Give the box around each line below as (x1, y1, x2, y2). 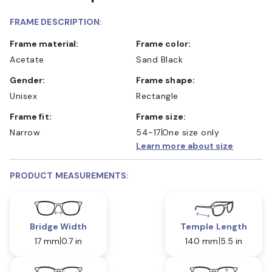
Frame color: (141, 38, 191, 49)
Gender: (16, 74, 46, 86)
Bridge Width (29, 220, 87, 232)
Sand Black (136, 53, 183, 65)
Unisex (10, 90, 37, 101)
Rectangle (136, 90, 178, 101)
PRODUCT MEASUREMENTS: (10, 169, 129, 181)
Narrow (10, 126, 40, 138)
